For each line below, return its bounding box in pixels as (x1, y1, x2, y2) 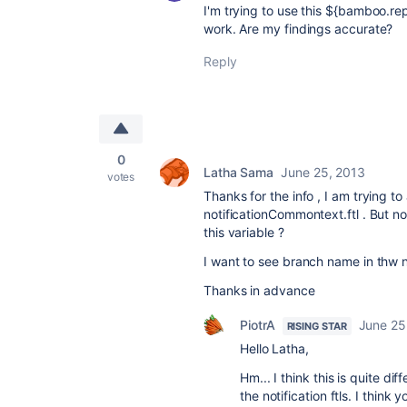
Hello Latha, (240, 341, 309, 356)
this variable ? (203, 224, 284, 240)
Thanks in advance (203, 283, 315, 298)
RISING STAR (286, 320, 347, 333)
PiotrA (240, 317, 275, 333)
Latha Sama (203, 164, 274, 180)
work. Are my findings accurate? (203, 21, 393, 36)
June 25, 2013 (281, 164, 366, 180)
